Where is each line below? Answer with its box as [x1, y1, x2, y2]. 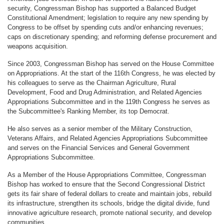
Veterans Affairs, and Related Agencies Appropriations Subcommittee [7, 134, 207, 142]
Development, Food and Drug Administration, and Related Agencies [7, 88, 202, 96]
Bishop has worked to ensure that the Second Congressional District [7, 180, 205, 188]
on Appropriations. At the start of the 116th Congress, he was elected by [7, 69, 215, 77]
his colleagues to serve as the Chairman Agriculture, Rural [7, 78, 176, 86]
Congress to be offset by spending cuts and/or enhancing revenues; [7, 23, 203, 31]
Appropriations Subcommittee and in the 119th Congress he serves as [7, 97, 210, 105]
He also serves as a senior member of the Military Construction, [7, 124, 192, 132]
